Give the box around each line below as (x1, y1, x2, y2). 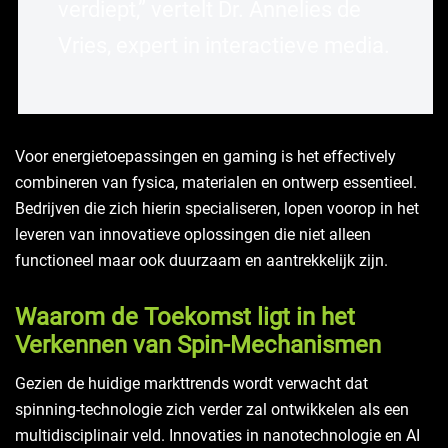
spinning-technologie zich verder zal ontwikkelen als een (15, 400, 409, 420)
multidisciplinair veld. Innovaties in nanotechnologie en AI (15, 426, 420, 446)
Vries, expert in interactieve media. (58, 33, 390, 59)
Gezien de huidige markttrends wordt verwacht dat (15, 374, 368, 394)
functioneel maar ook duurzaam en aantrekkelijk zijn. (15, 251, 388, 271)
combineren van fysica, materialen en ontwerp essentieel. (15, 173, 417, 193)
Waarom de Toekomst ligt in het (15, 303, 355, 332)
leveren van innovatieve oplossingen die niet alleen (15, 225, 371, 245)
